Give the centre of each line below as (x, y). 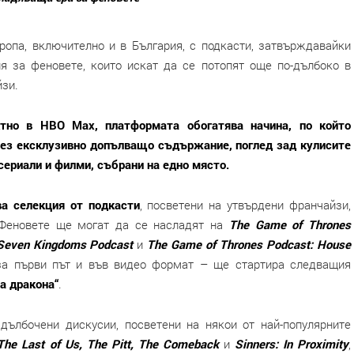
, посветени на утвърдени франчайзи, (245, 205)
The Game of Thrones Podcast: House (249, 245)
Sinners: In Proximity (292, 344)
